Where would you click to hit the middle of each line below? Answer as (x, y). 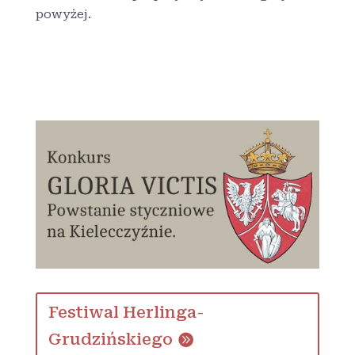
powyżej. (63, 14)
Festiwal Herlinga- (126, 313)
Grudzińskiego (110, 340)
